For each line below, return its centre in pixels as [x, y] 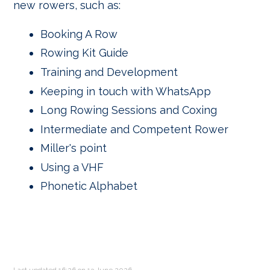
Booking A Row [79, 34]
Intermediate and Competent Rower [134, 129]
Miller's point [74, 148]
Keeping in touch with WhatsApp [126, 91]
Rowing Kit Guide [84, 53]
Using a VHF [72, 167]
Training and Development [109, 72]
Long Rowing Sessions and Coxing [129, 110]
